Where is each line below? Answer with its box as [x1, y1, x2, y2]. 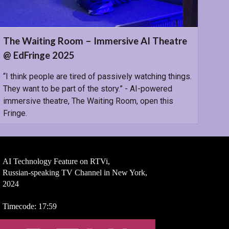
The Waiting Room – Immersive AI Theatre [3, 35, 187, 47]
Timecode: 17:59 [2, 202, 57, 211]
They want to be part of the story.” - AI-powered [3, 83, 172, 94]
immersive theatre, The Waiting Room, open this [3, 96, 173, 106]
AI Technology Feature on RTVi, [2, 157, 110, 166]
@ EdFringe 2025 [3, 49, 75, 61]
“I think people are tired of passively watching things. [3, 71, 192, 81]
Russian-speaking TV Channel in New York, [2, 168, 147, 177]
